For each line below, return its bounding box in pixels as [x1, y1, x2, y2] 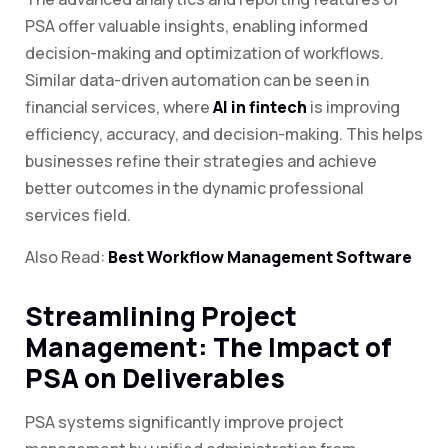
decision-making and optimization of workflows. [25, 42, 384, 65]
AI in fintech [213, 96, 307, 119]
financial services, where [25, 96, 213, 119]
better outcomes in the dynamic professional [25, 177, 364, 200]
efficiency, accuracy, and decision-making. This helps [25, 123, 423, 146]
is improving [307, 96, 400, 119]
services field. [25, 204, 131, 227]
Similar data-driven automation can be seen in [25, 69, 369, 92]
